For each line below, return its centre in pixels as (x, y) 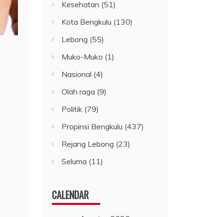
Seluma (74, 162)
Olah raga (78, 92)
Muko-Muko (82, 57)
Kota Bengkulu (87, 22)
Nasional (77, 74)
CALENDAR (70, 195)
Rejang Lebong (88, 144)
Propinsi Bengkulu (92, 127)
